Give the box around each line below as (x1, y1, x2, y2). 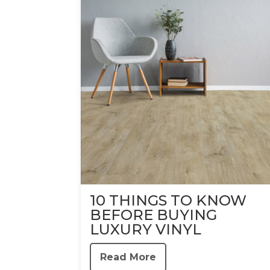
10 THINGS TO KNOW (90, 191, 246, 209)
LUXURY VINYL (90, 220, 201, 238)
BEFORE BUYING (90, 206, 217, 224)
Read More (100, 251, 156, 263)
